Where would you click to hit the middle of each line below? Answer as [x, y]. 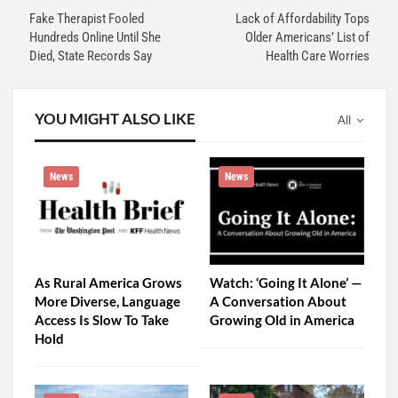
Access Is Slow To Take [101, 320]
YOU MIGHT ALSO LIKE [115, 119]
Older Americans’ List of [307, 38]
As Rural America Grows [108, 283]
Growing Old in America [282, 320]
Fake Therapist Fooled [86, 19]
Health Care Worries [317, 56]
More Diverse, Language [107, 302]
